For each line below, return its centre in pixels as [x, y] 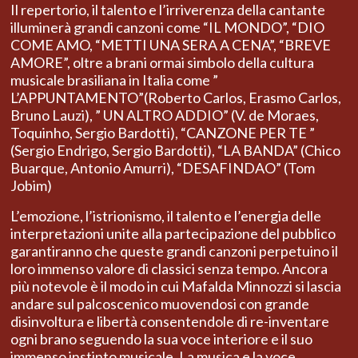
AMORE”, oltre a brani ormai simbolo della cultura [162, 63]
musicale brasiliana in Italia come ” [114, 80]
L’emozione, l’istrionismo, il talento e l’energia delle [166, 216]
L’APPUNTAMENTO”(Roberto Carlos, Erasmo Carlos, [176, 98]
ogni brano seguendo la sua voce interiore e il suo [161, 339]
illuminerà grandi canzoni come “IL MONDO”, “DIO [167, 28]
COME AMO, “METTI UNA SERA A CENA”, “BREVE [171, 45]
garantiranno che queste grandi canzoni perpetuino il [174, 251]
